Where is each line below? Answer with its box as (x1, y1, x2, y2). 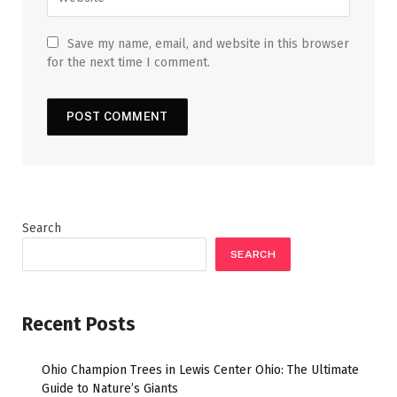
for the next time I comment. (47, 54, 210, 70)
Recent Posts (22, 312, 136, 336)
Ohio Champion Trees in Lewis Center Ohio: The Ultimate (42, 362, 359, 378)
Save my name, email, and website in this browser (67, 35, 349, 51)
